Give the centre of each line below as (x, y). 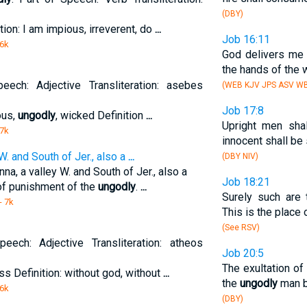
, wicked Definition (100, 115)
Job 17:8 (243, 111)
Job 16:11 (246, 39)
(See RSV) (241, 228)
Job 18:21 (246, 182)
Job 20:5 (243, 253)
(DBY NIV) (240, 156)
